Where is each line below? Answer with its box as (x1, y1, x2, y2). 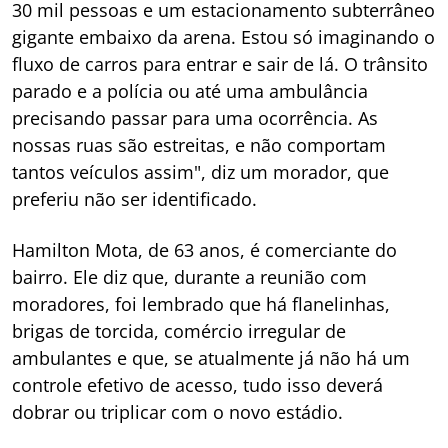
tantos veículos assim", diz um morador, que (12, 160, 389, 185)
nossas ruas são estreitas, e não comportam (12, 133, 386, 158)
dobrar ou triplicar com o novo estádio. (12, 400, 343, 425)
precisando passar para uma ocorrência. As (12, 106, 378, 131)
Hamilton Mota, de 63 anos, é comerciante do (12, 238, 397, 263)
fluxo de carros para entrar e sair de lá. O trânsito (12, 52, 428, 77)
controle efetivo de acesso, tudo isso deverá (12, 373, 383, 398)
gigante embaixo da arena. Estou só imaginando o (12, 25, 435, 50)
